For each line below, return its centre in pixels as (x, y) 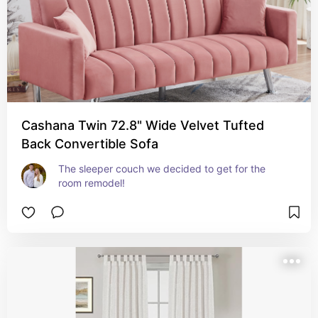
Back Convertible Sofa (90, 144)
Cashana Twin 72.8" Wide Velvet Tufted (143, 125)
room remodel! (92, 183)
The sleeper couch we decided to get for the (162, 169)
